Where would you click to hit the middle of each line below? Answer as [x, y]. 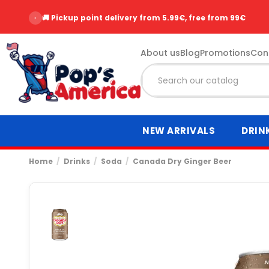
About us [160, 53]
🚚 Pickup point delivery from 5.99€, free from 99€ [144, 17]
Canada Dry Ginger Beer [183, 161]
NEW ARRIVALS [179, 131]
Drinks [77, 161]
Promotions [225, 53]
